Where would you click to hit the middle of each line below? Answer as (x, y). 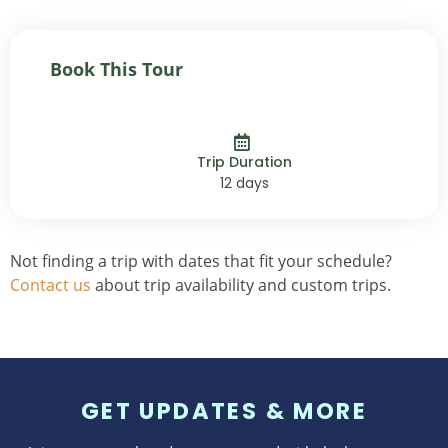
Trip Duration (244, 162)
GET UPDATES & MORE (224, 411)
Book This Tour (116, 69)
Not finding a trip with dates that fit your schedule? (201, 261)
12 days (244, 183)
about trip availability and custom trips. (241, 285)
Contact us (50, 285)
